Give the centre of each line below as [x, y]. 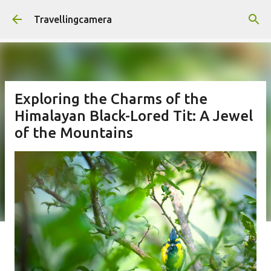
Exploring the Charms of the [111, 99]
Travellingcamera [73, 19]
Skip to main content [135, 15]
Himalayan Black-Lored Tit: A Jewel [134, 116]
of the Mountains [74, 133]
